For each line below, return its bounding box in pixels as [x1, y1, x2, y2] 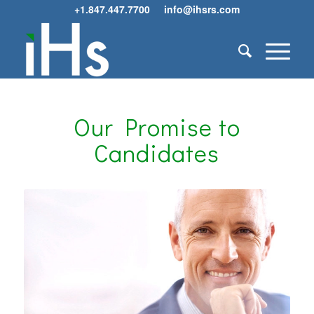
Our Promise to [73, 111, 240, 142]
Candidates [94, 137, 220, 168]
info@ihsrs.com [163, 2, 240, 16]
